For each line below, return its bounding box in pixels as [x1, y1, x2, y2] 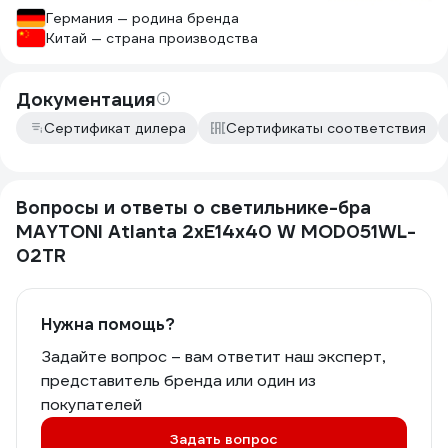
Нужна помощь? [41, 314, 175, 335]
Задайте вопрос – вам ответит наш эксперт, [41, 346, 385, 367]
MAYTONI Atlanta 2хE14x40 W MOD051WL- [16, 220, 416, 243]
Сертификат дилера [44, 119, 186, 137]
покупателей [41, 394, 142, 415]
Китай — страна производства [46, 29, 258, 47]
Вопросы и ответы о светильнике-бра [16, 196, 371, 219]
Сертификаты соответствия [226, 119, 426, 137]
